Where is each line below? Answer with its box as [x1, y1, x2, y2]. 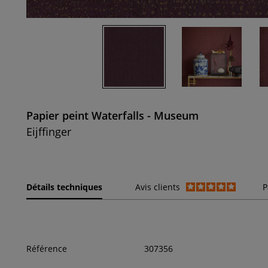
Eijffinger [26, 124, 71, 139]
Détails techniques [26, 181, 102, 193]
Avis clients [135, 181, 180, 193]
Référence [26, 243, 67, 255]
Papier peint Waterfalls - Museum [26, 108, 199, 123]
